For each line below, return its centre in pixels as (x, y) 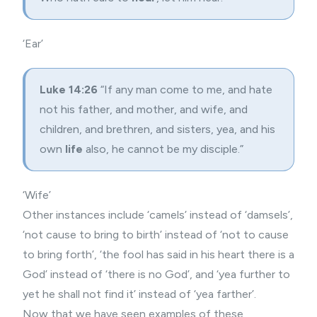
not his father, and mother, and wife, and (144, 109)
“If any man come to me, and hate (185, 90)
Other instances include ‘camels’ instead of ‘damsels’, (158, 215)
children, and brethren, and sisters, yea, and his (157, 129)
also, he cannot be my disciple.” (163, 149)
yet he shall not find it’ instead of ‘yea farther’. (139, 294)
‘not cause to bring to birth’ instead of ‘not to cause (156, 235)
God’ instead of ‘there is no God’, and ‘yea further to (156, 274)
